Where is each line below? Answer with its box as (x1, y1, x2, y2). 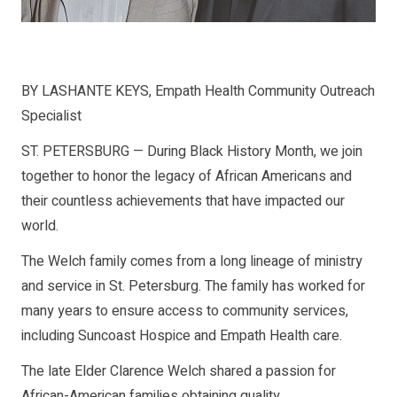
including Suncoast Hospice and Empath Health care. (21, 325, 342, 347)
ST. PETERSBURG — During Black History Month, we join (21, 141, 362, 163)
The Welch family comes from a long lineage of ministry (21, 251, 362, 273)
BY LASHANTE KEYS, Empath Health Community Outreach (21, 81, 375, 103)
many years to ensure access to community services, (21, 300, 348, 323)
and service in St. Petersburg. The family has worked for (21, 276, 365, 298)
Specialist (21, 105, 82, 128)
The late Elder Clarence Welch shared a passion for (21, 361, 336, 383)
